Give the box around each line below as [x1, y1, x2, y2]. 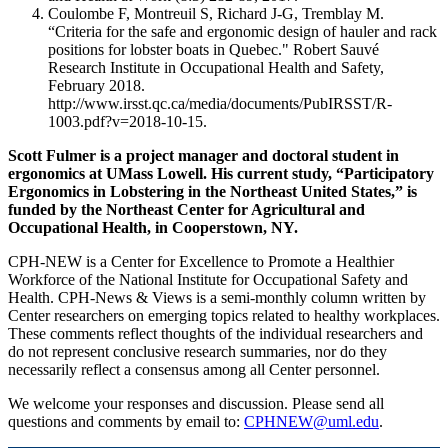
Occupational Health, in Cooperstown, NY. [8, 219, 298, 237]
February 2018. [48, 77, 145, 95]
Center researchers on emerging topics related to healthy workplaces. [8, 307, 440, 325]
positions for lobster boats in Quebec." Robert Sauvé [48, 41, 379, 59]
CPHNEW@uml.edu [244, 413, 379, 431]
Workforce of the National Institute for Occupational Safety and [8, 271, 408, 289]
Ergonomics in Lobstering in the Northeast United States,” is [8, 183, 417, 201]
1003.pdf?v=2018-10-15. [48, 113, 207, 131]
